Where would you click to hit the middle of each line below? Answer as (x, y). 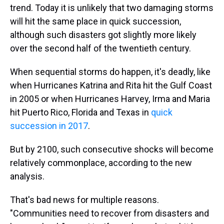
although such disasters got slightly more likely (103, 35)
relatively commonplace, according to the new (101, 163)
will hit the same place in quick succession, (95, 21)
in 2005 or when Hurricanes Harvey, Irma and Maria (110, 99)
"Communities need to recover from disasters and (109, 213)
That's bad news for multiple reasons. (84, 200)
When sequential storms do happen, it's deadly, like (110, 72)
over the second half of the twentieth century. (100, 48)
